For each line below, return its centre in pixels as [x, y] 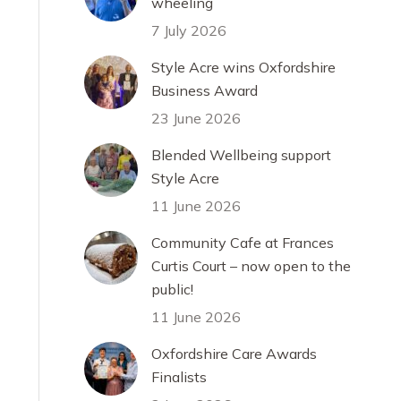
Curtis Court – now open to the [251, 266]
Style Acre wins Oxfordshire [243, 67]
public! [172, 289]
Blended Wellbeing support [241, 155]
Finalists [179, 377]
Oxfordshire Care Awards [234, 354]
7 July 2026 [189, 30]
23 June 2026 [196, 118]
